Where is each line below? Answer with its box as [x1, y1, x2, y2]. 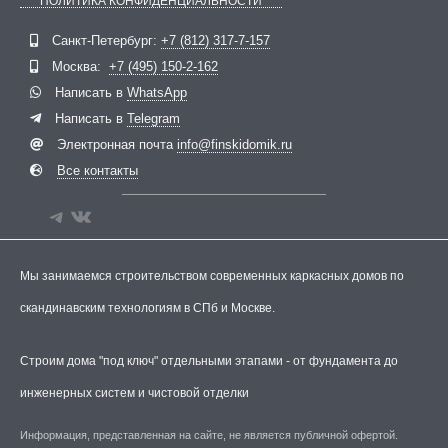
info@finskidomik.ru [177, 137, 292, 152]
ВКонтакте [68, 13, 183, 40]
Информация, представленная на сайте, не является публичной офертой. [20, 429, 398, 441]
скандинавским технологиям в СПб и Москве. [20, 301, 275, 315]
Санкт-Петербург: [48, 33, 161, 48]
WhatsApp [127, 85, 187, 100]
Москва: [48, 59, 109, 74]
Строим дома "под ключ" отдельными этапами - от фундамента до [20, 354, 398, 368]
